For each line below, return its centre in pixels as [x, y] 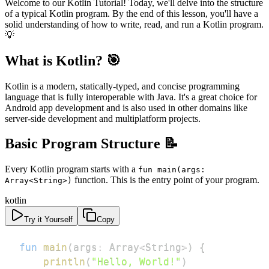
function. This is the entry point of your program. [166, 180]
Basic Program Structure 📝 [92, 144]
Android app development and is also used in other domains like [126, 107]
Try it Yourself [48, 220]
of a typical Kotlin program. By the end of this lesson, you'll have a [131, 13]
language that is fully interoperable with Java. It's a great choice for [131, 97]
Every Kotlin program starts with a [71, 169]
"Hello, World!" [136, 262]
